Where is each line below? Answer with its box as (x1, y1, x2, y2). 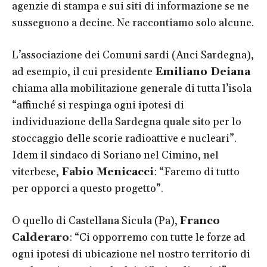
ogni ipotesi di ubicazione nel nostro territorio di (12, 247, 250, 261)
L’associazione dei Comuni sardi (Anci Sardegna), (12, 48, 254, 62)
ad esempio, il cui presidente (12, 64, 155, 79)
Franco (180, 213, 220, 228)
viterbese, (12, 164, 59, 179)
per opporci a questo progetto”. (12, 181, 163, 195)
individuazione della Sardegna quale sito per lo (12, 114, 241, 129)
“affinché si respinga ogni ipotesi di (12, 98, 184, 112)
